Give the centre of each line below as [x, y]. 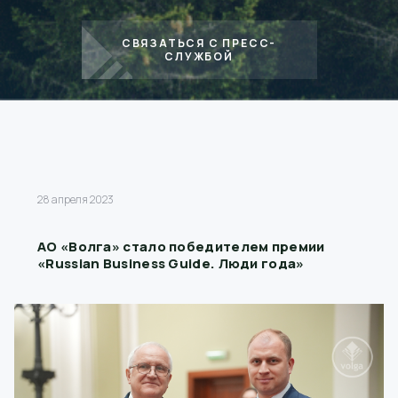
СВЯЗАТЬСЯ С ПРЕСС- [199, 43]
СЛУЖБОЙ [199, 56]
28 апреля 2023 [76, 199]
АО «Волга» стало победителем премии [181, 247]
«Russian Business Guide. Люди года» [171, 263]
